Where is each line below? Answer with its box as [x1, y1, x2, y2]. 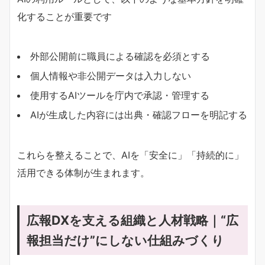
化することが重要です [17, 10, 112, 22]
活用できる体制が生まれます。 [17, 166, 150, 179]
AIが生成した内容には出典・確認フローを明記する [30, 108, 247, 121]
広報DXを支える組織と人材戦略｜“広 [27, 212, 238, 228]
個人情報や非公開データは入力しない [30, 69, 191, 82]
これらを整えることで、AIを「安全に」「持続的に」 [17, 148, 244, 161]
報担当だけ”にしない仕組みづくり [27, 232, 224, 248]
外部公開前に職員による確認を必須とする [30, 50, 210, 62]
